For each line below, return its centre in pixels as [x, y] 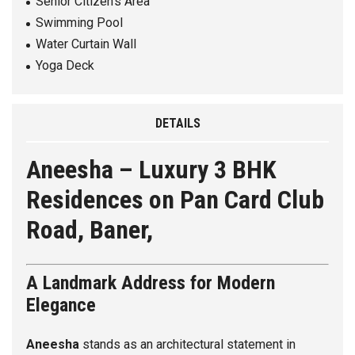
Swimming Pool [79, 23]
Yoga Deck [65, 66]
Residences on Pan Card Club [175, 200]
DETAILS [177, 124]
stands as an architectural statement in [187, 345]
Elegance [61, 305]
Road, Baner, [92, 230]
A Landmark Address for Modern [151, 283]
